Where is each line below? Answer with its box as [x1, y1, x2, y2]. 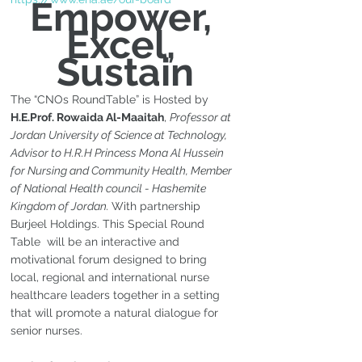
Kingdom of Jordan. [11, 199, 112, 213]
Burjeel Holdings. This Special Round [11, 217, 208, 230]
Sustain [57, 48, 194, 95]
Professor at [170, 110, 234, 124]
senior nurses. [11, 323, 82, 337]
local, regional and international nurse [11, 270, 213, 284]
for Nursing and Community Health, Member [11, 163, 234, 177]
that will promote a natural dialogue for [11, 305, 221, 319]
